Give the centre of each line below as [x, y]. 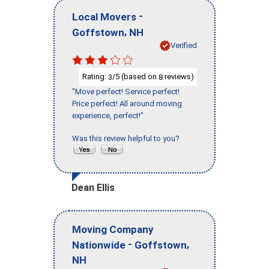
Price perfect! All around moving [127, 104]
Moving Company [113, 229]
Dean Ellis [93, 188]
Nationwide [99, 245]
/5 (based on [135, 76]
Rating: [95, 76]
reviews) [178, 76]
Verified [184, 45]
